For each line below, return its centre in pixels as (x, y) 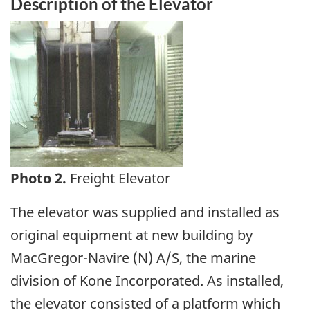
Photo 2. (40, 178)
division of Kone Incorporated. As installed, (147, 280)
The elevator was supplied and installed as (145, 212)
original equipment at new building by (131, 235)
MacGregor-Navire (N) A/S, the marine (133, 257)
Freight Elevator (120, 178)
